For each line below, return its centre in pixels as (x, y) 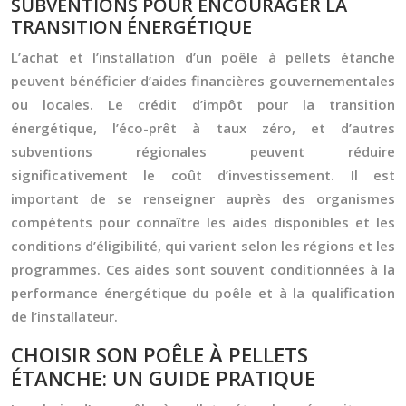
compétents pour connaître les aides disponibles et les (203, 222)
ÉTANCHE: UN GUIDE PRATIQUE (163, 378)
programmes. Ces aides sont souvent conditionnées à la (203, 269)
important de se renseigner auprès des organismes (203, 198)
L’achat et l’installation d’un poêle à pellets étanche (203, 57)
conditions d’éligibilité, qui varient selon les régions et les (203, 246)
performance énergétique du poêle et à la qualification (203, 293)
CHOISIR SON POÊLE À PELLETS (159, 354)
